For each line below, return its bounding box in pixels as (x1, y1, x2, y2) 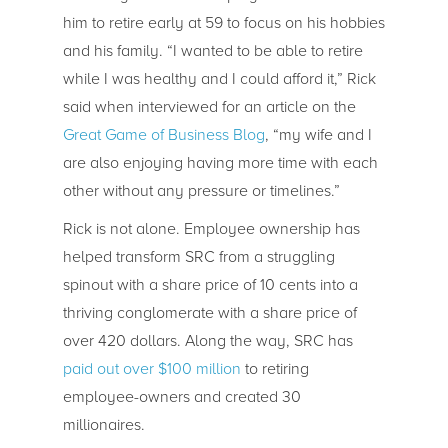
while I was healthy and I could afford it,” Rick (62, 68, 376, 89)
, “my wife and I (264, 124, 372, 145)
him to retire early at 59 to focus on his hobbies (62, 12, 385, 33)
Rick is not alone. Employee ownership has (62, 218, 360, 239)
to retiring (240, 358, 309, 379)
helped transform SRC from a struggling (62, 246, 335, 267)
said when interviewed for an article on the (62, 96, 356, 117)
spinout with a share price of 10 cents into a (62, 274, 358, 295)
